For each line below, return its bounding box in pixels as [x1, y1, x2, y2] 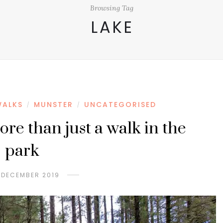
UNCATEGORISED [84, 100, 156, 110]
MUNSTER [33, 100, 73, 110]
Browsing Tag [90, 3, 133, 12]
